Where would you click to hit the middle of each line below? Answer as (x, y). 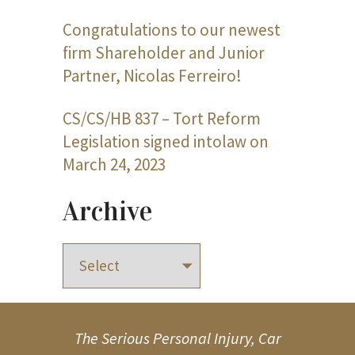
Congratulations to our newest (172, 29)
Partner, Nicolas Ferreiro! (152, 75)
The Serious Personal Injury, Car (177, 338)
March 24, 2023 (114, 164)
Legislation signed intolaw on (166, 141)
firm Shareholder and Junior (164, 52)
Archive (107, 211)
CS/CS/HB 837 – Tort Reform (162, 118)
